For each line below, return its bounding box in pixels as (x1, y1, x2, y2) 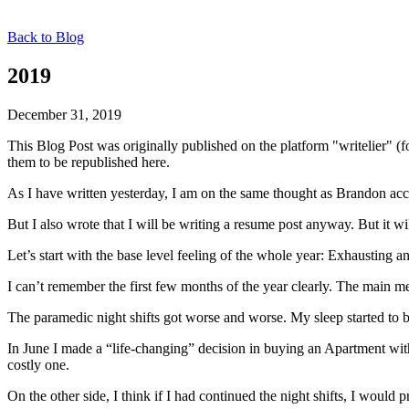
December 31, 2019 (7, 106, 121, 122)
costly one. (7, 356, 69, 372)
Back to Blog (7, 29, 84, 45)
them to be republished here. (7, 153, 170, 170)
